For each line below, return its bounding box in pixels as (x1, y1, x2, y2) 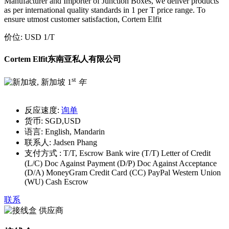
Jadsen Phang (51, 138, 97, 147)
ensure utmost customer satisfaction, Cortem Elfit (4, 15, 162, 24)
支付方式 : (25, 149, 61, 158)
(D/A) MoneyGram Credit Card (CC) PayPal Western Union (25, 168, 221, 177)
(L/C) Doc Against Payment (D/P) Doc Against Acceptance (25, 159, 217, 168)
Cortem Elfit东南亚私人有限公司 (4, 54, 121, 63)
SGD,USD (43, 117, 81, 126)
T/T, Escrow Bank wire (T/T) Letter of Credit (61, 149, 211, 158)
